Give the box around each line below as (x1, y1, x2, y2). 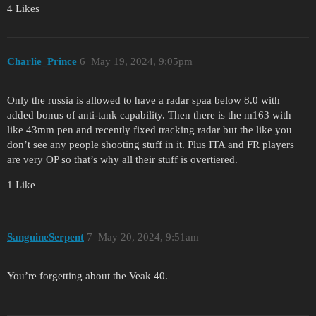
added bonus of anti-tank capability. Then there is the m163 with (7, 109, 291, 121)
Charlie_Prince (7, 55, 77, 67)
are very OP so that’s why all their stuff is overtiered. (7, 153, 238, 165)
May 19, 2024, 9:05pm (90, 55, 193, 67)
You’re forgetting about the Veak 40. (7, 269, 168, 281)
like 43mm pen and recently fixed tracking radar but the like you (7, 123, 292, 135)
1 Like (7, 178, 35, 190)
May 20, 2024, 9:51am (97, 231, 199, 243)
